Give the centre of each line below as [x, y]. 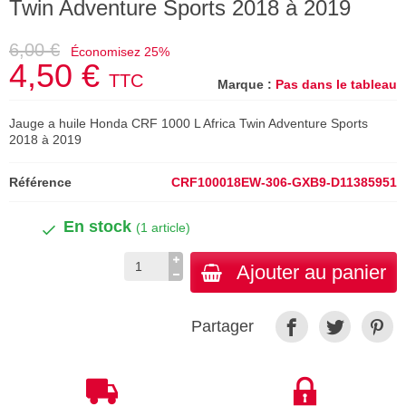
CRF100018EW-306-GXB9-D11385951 [284, 182]
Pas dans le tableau [336, 84]
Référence [40, 182]
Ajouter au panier [311, 272]
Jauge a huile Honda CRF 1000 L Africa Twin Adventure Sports [188, 123]
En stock [100, 227]
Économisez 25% [120, 52]
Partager [223, 327]
